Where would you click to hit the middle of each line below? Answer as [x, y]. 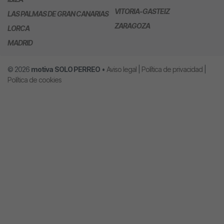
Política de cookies [34, 79]
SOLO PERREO [77, 69]
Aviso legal [121, 69]
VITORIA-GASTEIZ [142, 11]
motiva [42, 69]
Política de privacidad [172, 69]
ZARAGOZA [132, 25]
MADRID [20, 42]
